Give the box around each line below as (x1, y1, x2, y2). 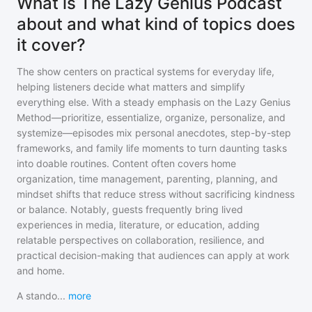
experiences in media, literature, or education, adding (17, 219, 260, 231)
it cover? (17, 35, 86, 56)
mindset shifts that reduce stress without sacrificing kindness (17, 188, 295, 201)
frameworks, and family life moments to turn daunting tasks (17, 142, 287, 155)
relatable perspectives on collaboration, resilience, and (17, 234, 265, 247)
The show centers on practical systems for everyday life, (17, 65, 274, 78)
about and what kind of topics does (17, 14, 295, 35)
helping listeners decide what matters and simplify (17, 81, 245, 93)
